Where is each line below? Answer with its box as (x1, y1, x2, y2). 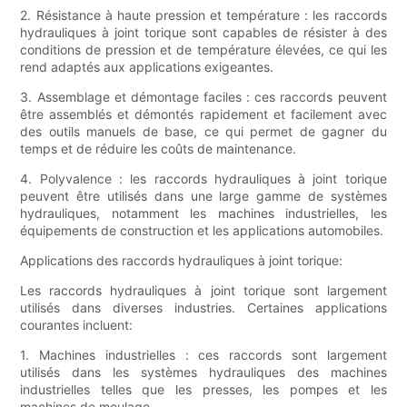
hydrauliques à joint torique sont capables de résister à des (20, 25, 387, 41)
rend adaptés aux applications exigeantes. (20, 59, 274, 75)
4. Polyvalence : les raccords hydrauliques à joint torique (20, 171, 387, 187)
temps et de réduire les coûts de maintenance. (20, 141, 297, 157)
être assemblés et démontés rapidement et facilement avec (20, 106, 387, 123)
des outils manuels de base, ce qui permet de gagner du (20, 124, 387, 140)
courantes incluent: (20, 317, 134, 333)
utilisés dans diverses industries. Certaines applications (20, 300, 387, 316)
